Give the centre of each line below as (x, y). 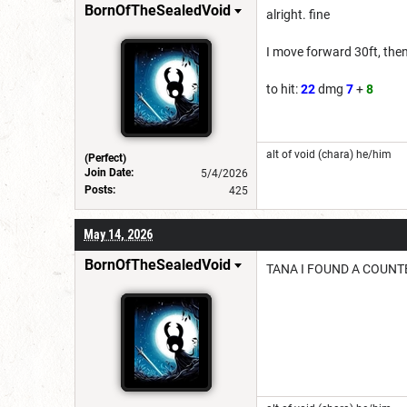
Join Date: (109, 172)
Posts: (100, 189)
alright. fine (298, 14)
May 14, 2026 (118, 234)
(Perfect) (105, 158)
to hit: (283, 89)
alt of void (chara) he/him (329, 154)
